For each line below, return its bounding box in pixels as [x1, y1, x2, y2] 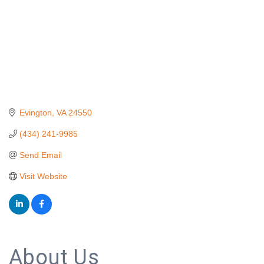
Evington [19, 107, 52, 117]
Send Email [19, 150, 62, 160]
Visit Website [19, 171, 67, 181]
